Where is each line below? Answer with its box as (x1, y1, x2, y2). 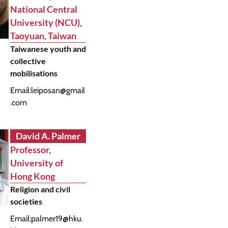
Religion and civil (10, 184, 70, 194)
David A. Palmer (15, 130, 80, 141)
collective (10, 56, 46, 66)
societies (10, 196, 42, 206)
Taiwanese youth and (10, 44, 86, 53)
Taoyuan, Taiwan (10, 30, 76, 41)
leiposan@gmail (31, 85, 85, 95)
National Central (10, 4, 77, 15)
